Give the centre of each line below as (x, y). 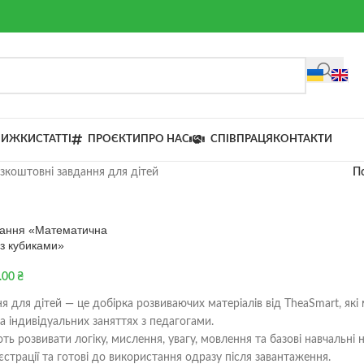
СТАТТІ (54, 139)
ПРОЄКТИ (114, 139)
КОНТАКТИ (303, 139)
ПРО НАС (165, 139)
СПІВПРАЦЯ (242, 139)
